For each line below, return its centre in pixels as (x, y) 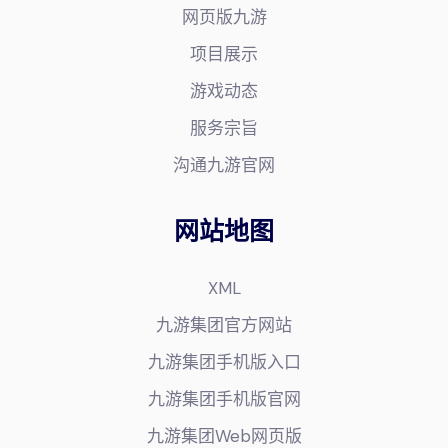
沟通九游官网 (224, 164)
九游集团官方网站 (224, 324)
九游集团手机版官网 (224, 398)
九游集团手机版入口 (224, 361)
